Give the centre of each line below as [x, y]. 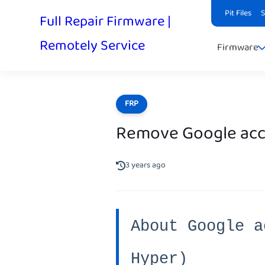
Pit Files [238, 13]
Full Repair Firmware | [105, 22]
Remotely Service [92, 46]
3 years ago [146, 166]
